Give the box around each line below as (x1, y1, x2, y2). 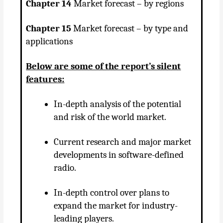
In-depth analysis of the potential (54, 99, 182, 110)
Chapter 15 (26, 23, 72, 34)
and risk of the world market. (54, 111, 167, 123)
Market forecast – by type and (71, 23, 189, 34)
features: (26, 74, 65, 85)
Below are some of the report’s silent (26, 61, 181, 72)
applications (26, 36, 73, 47)
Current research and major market (54, 136, 192, 148)
